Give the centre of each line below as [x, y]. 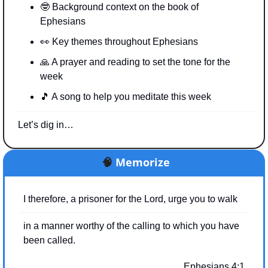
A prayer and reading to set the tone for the [140, 62]
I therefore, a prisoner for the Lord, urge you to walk [130, 199]
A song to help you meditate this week [130, 96]
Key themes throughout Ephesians [124, 41]
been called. [49, 240]
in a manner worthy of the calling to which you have [131, 226]
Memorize [142, 162]
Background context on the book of [124, 7]
